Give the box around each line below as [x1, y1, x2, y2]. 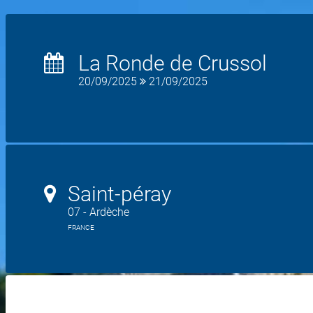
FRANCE [68, 224, 94, 231]
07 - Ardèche [68, 205, 129, 219]
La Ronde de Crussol [78, 51, 267, 75]
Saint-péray [68, 182, 171, 206]
